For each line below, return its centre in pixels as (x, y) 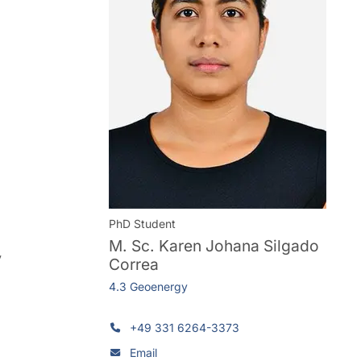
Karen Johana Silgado (239, 245)
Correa (133, 264)
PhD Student (142, 224)
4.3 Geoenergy (148, 286)
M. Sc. (133, 245)
